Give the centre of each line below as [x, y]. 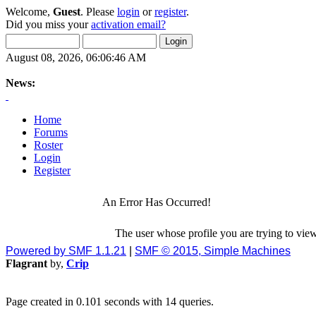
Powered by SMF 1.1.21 [66, 251]
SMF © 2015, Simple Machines [213, 251]
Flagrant [26, 263]
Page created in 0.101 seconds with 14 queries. [110, 302]
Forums [51, 132]
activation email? [128, 24]
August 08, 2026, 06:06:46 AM [76, 57]
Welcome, [29, 12]
